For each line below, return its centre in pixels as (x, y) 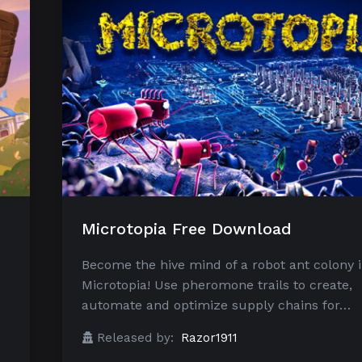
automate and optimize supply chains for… (216, 305)
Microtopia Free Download (187, 229)
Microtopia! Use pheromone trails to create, (217, 285)
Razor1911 (209, 338)
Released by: (135, 338)
